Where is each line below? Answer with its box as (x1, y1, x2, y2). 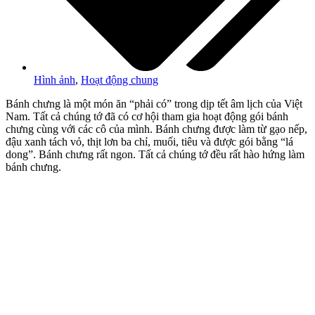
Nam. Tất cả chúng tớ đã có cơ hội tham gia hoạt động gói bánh (6, 110, 288, 122)
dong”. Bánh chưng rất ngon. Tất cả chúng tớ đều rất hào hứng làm (6, 148, 304, 160)
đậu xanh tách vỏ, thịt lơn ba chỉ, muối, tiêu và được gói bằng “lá (6, 135, 293, 148)
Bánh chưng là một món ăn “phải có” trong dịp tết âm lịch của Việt (6, 97, 302, 110)
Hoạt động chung (81, 73, 158, 86)
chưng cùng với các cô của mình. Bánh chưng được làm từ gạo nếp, (6, 122, 307, 135)
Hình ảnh (34, 73, 75, 86)
